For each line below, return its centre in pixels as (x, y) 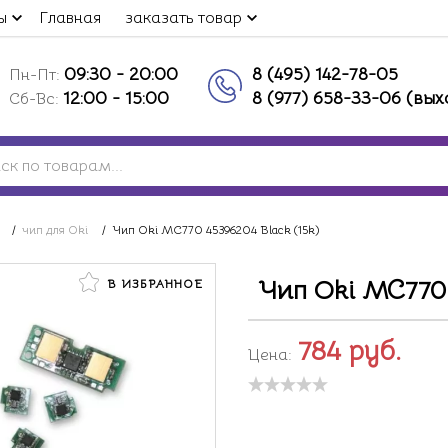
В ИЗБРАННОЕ (153, 283)
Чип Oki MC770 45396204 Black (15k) (215, 229)
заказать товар (183, 18)
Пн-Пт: (36, 75)
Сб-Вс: (36, 99)
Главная (70, 18)
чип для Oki (55, 229)
